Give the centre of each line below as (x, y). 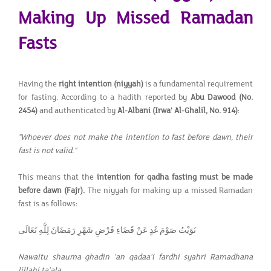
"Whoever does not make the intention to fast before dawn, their (135, 137)
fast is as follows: (48, 204)
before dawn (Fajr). (52, 190)
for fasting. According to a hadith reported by (104, 97)
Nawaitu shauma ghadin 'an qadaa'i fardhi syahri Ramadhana (135, 257)
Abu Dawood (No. (222, 97)
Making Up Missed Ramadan (135, 18)
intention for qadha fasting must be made (175, 177)
